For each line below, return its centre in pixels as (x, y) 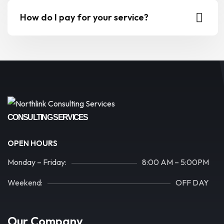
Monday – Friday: (37, 162)
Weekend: (25, 183)
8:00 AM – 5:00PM (175, 162)
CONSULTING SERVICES (48, 117)
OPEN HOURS (32, 143)
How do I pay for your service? (84, 17)
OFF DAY (192, 183)
